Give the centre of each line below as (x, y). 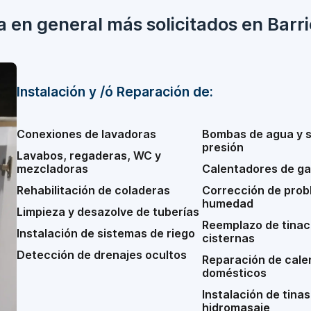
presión (222, 147)
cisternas (228, 238)
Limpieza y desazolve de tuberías (108, 212)
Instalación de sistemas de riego (106, 233)
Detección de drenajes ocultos (102, 255)
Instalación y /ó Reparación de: (115, 92)
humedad (227, 203)
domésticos (234, 273)
